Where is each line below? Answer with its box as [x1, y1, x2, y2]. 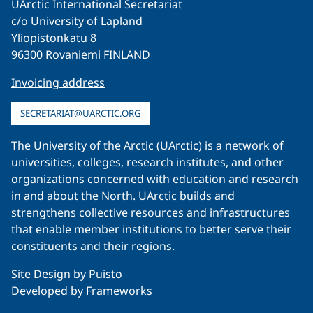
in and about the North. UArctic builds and [11, 187, 235, 203]
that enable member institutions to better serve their [11, 221, 291, 237]
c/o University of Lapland [11, 13, 143, 29]
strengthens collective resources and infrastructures [11, 204, 290, 220]
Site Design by [11, 265, 89, 282]
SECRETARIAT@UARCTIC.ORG [20, 106, 141, 119]
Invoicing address [11, 74, 105, 90]
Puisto [89, 265, 122, 282]
